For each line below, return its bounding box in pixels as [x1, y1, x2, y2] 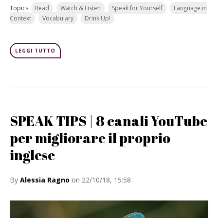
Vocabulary [42, 14, 73, 22]
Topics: [10, 4, 31, 12]
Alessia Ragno [20, 175, 70, 184]
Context [10, 14, 31, 22]
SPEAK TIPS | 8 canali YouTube [10, 111, 207, 130]
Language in [174, 4, 207, 12]
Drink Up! [85, 14, 110, 22]
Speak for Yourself [112, 4, 163, 12]
